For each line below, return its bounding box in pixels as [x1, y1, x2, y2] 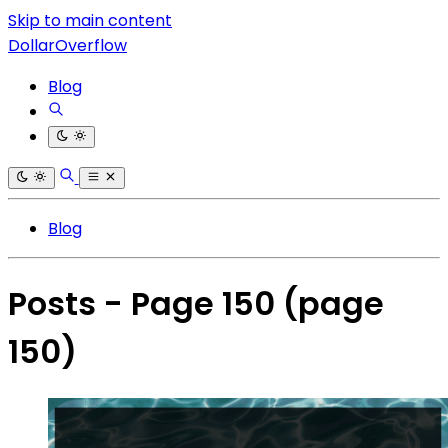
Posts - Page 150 [8, 281, 283, 327]
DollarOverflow [8, 34, 127, 57]
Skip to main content [8, 9, 172, 32]
